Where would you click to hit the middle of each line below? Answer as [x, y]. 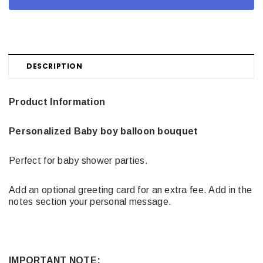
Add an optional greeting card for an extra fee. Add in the [131, 190]
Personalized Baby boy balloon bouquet [105, 131]
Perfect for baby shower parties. [78, 160]
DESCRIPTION [55, 66]
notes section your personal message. [90, 201]
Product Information [57, 102]
